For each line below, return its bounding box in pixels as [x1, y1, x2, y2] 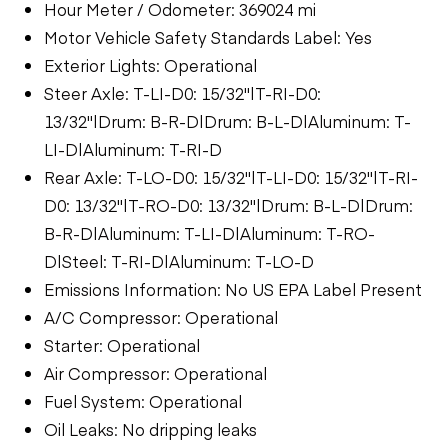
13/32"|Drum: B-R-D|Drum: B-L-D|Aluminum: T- [44, 109, 411, 132]
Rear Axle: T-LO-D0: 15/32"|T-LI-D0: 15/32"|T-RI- [44, 165, 418, 188]
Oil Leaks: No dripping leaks [44, 417, 257, 440]
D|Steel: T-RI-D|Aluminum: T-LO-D [44, 249, 314, 272]
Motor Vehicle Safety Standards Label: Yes [44, 25, 372, 48]
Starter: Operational [44, 333, 200, 356]
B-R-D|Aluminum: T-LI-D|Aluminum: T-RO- [44, 221, 375, 244]
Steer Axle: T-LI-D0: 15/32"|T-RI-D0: [44, 81, 321, 104]
